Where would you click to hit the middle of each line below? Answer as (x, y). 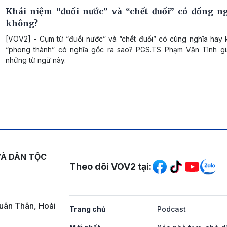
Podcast (171, 209)
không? (22, 23)
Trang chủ (88, 209)
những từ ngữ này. (36, 60)
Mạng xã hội (118, 155)
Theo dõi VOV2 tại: (110, 166)
